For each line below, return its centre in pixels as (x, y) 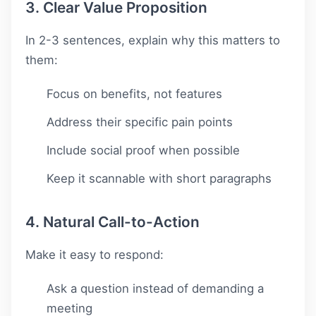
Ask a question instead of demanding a (155, 289)
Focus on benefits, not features (134, 94)
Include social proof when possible (143, 151)
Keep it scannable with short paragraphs (159, 179)
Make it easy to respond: (95, 255)
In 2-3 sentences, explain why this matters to (153, 41)
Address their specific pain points (140, 122)
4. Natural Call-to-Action (113, 222)
